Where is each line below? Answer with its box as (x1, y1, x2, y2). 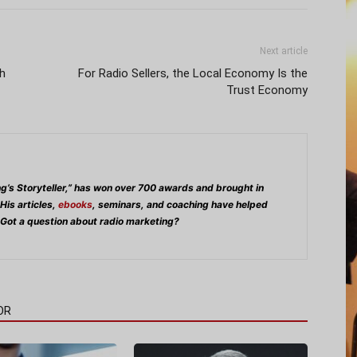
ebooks (58, 198, 92, 210)
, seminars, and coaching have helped (92, 198, 268, 210)
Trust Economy (226, 83, 308, 97)
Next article (260, 45, 308, 57)
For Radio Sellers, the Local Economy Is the (78, 66, 308, 80)
